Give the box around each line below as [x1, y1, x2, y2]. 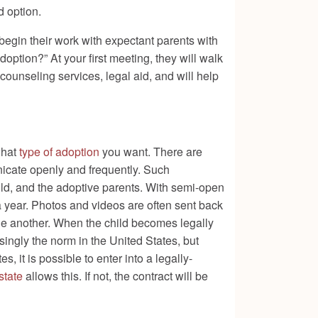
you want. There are [99, 143, 202, 160]
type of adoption [19, 143, 99, 160]
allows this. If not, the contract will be [23, 268, 208, 285]
